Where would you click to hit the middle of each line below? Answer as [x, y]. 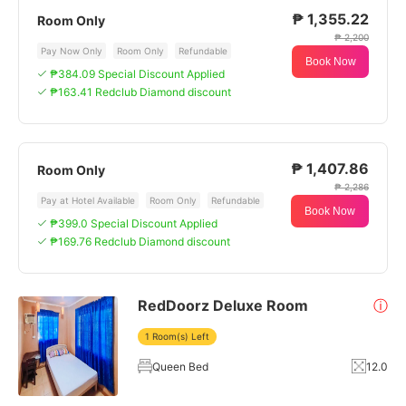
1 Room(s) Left [177, 336]
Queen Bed [180, 366]
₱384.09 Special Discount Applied [137, 74]
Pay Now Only [72, 51]
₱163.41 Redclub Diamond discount [140, 92]
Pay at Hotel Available [88, 200]
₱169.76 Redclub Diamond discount [140, 242]
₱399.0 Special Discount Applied [134, 223]
